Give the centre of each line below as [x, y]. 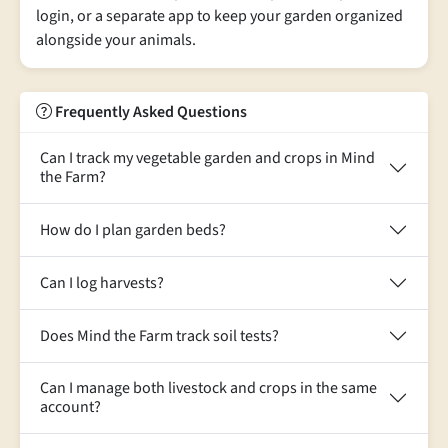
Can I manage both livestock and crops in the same [208, 388]
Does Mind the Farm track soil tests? [159, 335]
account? [70, 407]
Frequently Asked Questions [149, 112]
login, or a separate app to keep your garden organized [219, 16]
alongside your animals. [116, 40]
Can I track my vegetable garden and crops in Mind [207, 158]
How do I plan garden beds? [133, 229]
